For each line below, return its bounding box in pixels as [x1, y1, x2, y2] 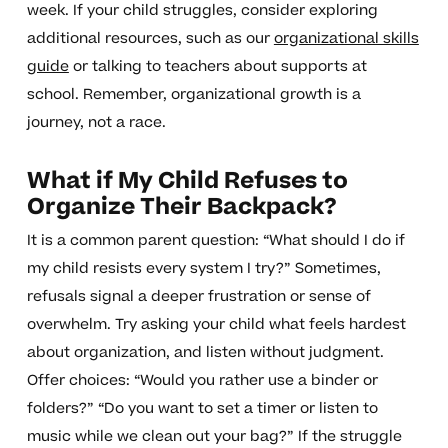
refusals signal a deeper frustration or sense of [26, 286, 371, 308]
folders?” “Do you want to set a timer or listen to [26, 398, 378, 420]
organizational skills [273, 28, 419, 50]
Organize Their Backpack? [26, 191, 337, 224]
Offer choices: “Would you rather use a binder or [26, 370, 378, 392]
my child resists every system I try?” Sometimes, [26, 258, 381, 280]
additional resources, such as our [26, 28, 274, 50]
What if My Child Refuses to [26, 165, 348, 198]
